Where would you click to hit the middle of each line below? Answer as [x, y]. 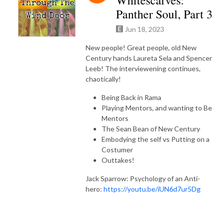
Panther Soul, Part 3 [164, 14]
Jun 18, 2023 [145, 29]
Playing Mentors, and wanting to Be [157, 108]
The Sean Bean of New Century [151, 128]
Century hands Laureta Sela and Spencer [149, 58]
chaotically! [103, 79]
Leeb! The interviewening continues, [143, 68]
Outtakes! [118, 160]
